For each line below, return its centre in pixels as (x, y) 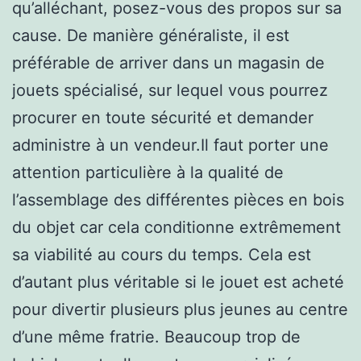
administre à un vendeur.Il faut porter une (170, 145)
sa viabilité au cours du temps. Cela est (162, 254)
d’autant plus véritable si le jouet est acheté (178, 282)
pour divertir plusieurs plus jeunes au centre (180, 309)
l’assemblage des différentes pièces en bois (178, 199)
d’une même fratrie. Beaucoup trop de (156, 336)
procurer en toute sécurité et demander (163, 117)
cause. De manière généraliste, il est (151, 35)
